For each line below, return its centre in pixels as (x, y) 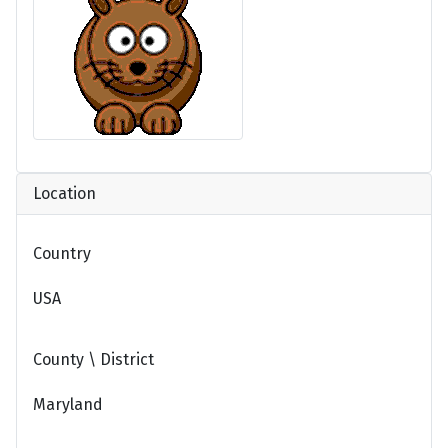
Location (64, 193)
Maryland (68, 405)
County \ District (93, 359)
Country (62, 253)
